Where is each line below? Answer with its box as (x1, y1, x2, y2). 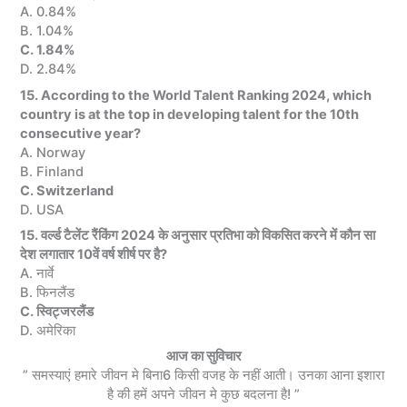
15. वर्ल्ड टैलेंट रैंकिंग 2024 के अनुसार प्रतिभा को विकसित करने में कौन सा (20, 226, 376, 243)
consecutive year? (20, 124, 142, 142)
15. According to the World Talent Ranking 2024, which (20, 86, 372, 104)
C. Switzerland (20, 182, 114, 199)
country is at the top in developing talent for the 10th (20, 105, 360, 123)
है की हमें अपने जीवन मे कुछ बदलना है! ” (107, 386, 300, 403)
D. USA (20, 201, 65, 218)
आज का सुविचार (165, 348, 242, 365)
